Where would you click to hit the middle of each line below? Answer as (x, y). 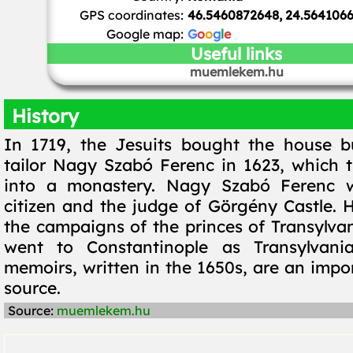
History (45, 116)
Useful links (236, 54)
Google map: (145, 34)
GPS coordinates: (131, 15)
